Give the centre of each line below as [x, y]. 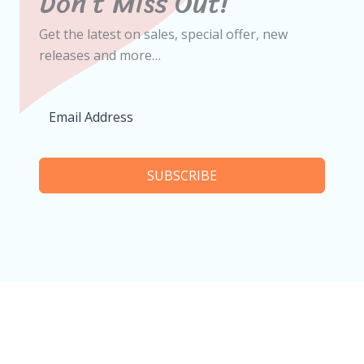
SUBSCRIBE [182, 176]
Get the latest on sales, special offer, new [163, 35]
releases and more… [100, 56]
